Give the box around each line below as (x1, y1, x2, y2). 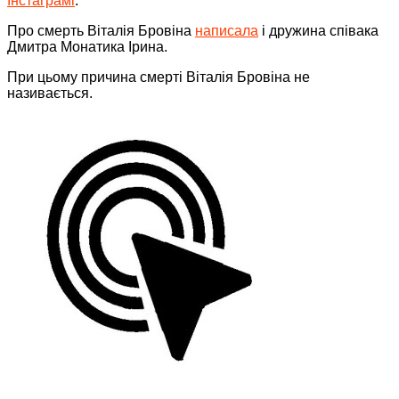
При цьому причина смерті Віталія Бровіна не (7, 69, 310, 85)
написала (195, 23, 258, 39)
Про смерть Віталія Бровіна (7, 23, 195, 39)
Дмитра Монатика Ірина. (7, 39, 167, 55)
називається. (7, 85, 93, 102)
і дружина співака (258, 23, 379, 39)
